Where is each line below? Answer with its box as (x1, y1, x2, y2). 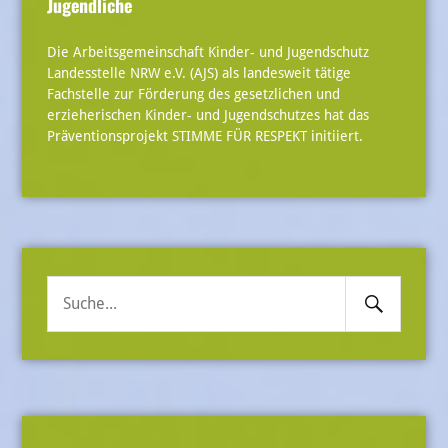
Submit (361, 306, 417, 326)
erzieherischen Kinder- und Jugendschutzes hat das (46, 106, 369, 123)
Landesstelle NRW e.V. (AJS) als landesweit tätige (46, 64, 351, 81)
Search (361, 290, 413, 310)
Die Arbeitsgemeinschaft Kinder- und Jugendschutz (46, 43, 369, 60)
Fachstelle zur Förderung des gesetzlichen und (46, 85, 340, 102)
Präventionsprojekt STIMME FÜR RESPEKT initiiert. (46, 127, 363, 144)
